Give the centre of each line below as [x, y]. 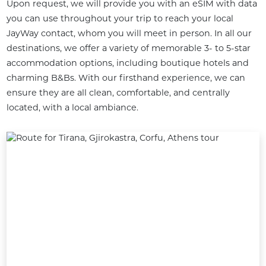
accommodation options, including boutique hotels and [127, 63]
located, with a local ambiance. [72, 107]
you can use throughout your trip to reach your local [120, 18]
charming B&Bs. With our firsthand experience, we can [126, 77]
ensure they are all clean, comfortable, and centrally [118, 92]
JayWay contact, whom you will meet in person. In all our [129, 33]
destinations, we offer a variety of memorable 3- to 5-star [128, 48]
